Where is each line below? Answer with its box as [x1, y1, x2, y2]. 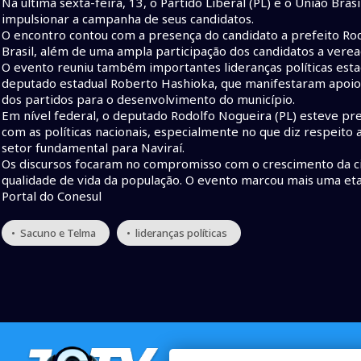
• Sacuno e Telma [11, 226, 96, 241]
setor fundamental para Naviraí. [2, 139, 185, 156]
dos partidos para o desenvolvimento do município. [2, 91, 295, 108]
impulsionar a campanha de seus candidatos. [2, 10, 257, 27]
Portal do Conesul [2, 188, 102, 205]
